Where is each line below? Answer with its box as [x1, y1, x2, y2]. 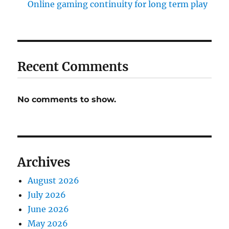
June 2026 [28, 204, 70, 215]
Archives [17, 154, 71, 171]
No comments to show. [17, 95, 117, 105]
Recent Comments [17, 59, 129, 75]
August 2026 [28, 175, 80, 186]
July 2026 [28, 190, 66, 200]
